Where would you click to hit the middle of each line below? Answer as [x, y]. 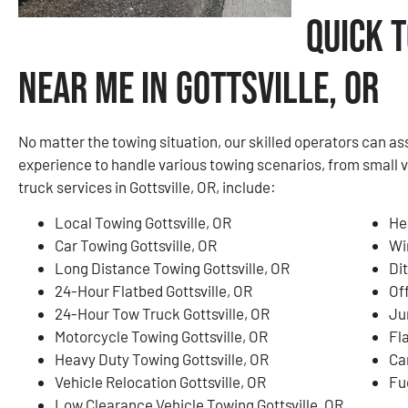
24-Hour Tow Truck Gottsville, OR [162, 313]
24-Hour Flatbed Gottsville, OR [153, 290]
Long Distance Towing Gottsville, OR [172, 267]
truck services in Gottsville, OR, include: [147, 186]
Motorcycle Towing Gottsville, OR [161, 336]
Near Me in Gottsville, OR [199, 89]
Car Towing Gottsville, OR [136, 245]
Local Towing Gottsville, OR [143, 222]
